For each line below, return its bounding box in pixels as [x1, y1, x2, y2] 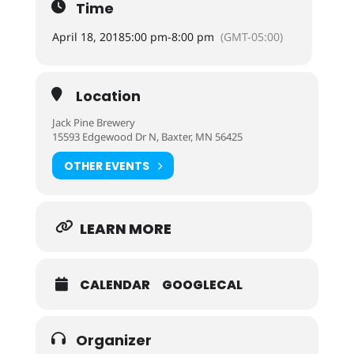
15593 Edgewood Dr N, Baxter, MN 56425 [51, 130, 243, 144]
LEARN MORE [79, 219, 171, 239]
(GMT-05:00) [220, 29, 283, 44]
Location [75, 86, 141, 106]
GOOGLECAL [161, 276, 243, 294]
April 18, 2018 [51, 29, 125, 44]
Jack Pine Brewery [51, 115, 135, 130]
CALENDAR [79, 276, 150, 294]
